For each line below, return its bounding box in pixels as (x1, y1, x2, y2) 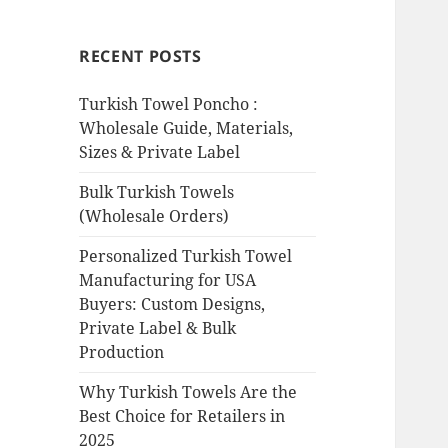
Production (79, 341, 165, 364)
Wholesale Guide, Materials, (79, 117, 294, 140)
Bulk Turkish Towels (79, 181, 235, 204)
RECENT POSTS (79, 45, 202, 68)
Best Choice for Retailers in (79, 405, 286, 428)
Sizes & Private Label (79, 141, 241, 164)
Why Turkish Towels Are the (79, 381, 298, 404)
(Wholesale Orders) (79, 205, 230, 228)
